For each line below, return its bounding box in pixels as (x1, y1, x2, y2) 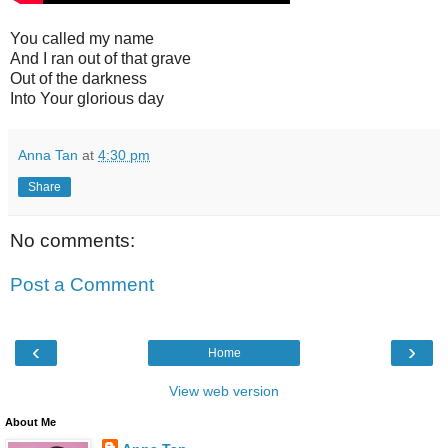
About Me (5, 416, 56, 428)
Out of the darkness (10, 69, 147, 87)
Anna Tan (18, 146, 78, 163)
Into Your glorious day (10, 89, 164, 107)
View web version (169, 383, 279, 399)
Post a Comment (10, 273, 154, 295)
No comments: (10, 230, 135, 252)
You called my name (10, 29, 154, 47)
